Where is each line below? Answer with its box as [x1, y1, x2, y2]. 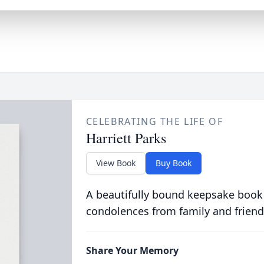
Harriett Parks [85, 128, 166, 147]
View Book [95, 157, 136, 169]
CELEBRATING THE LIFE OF [85, 115, 223, 128]
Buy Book [155, 157, 192, 169]
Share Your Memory [85, 244, 179, 257]
